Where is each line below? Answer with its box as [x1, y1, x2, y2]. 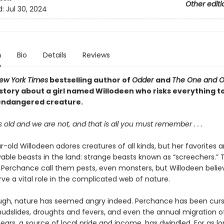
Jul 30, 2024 [5, 4, 47, 14]
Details [42, 50, 66, 60]
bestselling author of [47, 75, 132, 85]
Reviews [82, 50, 110, 60]
